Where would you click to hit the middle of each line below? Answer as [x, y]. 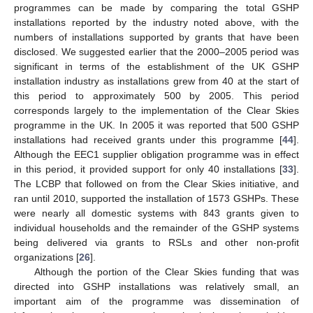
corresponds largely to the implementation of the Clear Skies [156, 111]
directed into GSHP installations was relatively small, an [156, 287]
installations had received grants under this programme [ [148, 140]
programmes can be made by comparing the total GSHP [156, 8]
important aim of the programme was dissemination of [156, 301]
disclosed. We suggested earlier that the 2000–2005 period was [156, 52]
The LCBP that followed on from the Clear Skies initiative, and [156, 184]
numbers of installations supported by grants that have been [156, 37]
